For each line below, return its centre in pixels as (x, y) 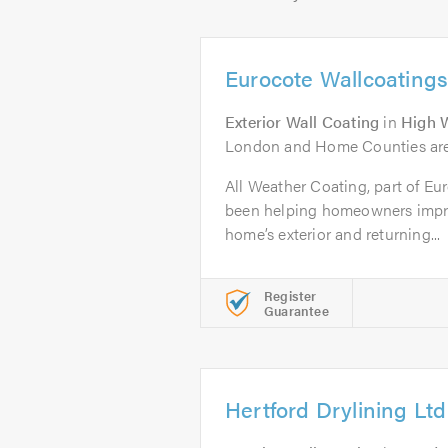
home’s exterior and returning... (333, 233)
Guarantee (296, 310)
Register (290, 295)
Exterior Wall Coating (302, 121)
